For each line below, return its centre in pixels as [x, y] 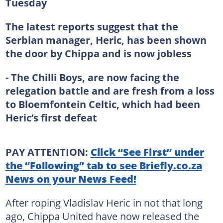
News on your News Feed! [71, 178]
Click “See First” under [147, 152]
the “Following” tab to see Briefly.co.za [104, 165]
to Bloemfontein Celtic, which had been [103, 104]
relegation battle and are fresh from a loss [110, 90]
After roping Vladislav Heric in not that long [104, 202]
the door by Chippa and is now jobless [98, 53]
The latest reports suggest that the [92, 26]
